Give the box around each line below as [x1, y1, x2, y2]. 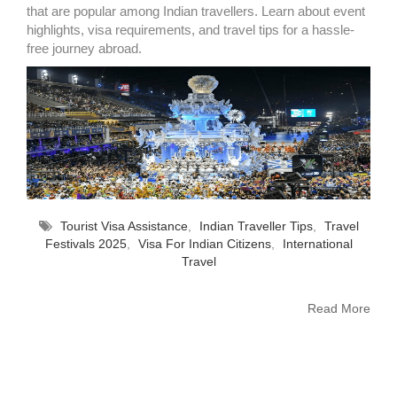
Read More [307, 301, 370, 315]
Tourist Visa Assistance [59, 219, 188, 233]
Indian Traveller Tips [198, 219, 313, 233]
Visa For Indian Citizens [137, 237, 271, 251]
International [282, 237, 353, 251]
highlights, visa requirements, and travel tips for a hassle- [27, 22, 354, 37]
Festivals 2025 [44, 237, 127, 251]
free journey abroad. [27, 41, 142, 56]
